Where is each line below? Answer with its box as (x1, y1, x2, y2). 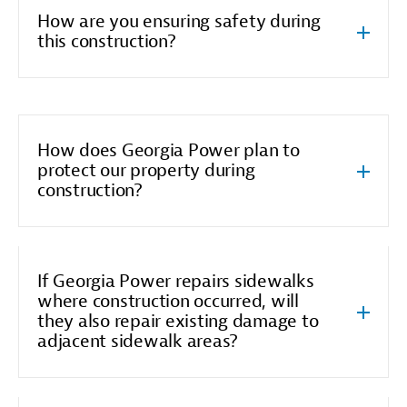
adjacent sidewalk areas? (37, 330, 238, 353)
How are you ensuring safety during (37, 10, 321, 34)
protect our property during (37, 159, 255, 183)
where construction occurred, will (37, 290, 299, 313)
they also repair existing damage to (37, 310, 319, 333)
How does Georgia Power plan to (37, 139, 300, 163)
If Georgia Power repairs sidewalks (37, 270, 314, 293)
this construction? (37, 30, 176, 54)
